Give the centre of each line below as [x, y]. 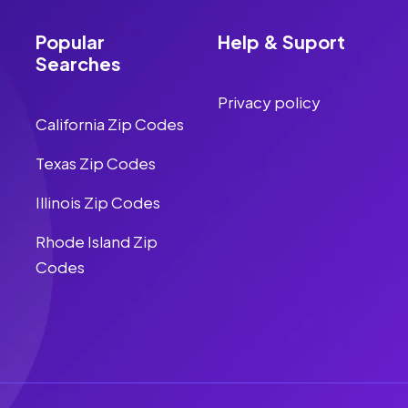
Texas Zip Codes [96, 163]
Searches [78, 63]
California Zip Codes [110, 124]
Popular [70, 41]
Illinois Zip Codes [98, 202]
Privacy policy [269, 102]
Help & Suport [281, 41]
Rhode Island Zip [97, 241]
